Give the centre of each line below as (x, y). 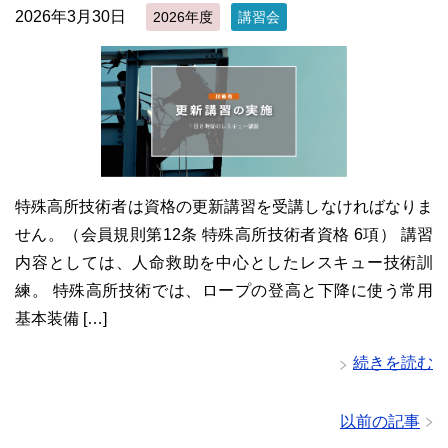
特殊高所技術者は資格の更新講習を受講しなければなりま (224, 206)
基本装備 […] (61, 318)
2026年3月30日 (70, 16)
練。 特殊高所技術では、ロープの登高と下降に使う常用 (224, 290)
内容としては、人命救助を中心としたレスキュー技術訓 (224, 262)
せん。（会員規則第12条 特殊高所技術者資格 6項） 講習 (224, 234)
